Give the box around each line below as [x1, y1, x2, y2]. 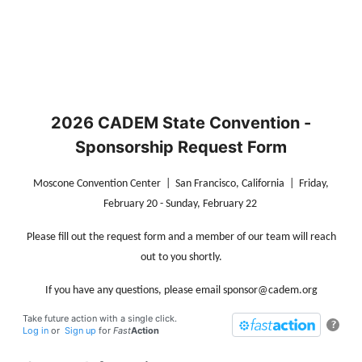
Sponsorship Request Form [75, 137, 287, 157]
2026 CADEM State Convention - [51, 113, 311, 133]
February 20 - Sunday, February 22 [103, 198, 259, 210]
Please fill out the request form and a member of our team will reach [26, 231, 336, 243]
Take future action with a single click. [23, 313, 177, 324]
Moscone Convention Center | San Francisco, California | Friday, [33, 178, 329, 190]
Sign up [65, 325, 96, 336]
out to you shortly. [140, 251, 222, 263]
